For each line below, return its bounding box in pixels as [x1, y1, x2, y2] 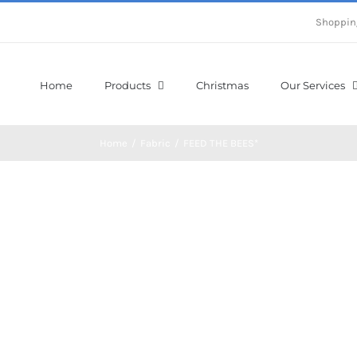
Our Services [280, 78, 345, 92]
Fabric [139, 137, 171, 149]
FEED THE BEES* [182, 137, 258, 149]
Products [104, 78, 151, 92]
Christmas [195, 78, 249, 92]
